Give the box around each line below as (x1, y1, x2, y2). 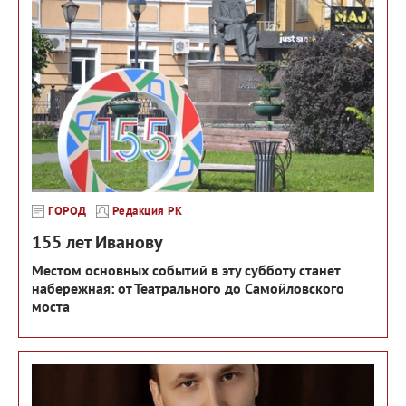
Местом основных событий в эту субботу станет (32, 260, 340, 279)
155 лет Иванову (32, 229, 163, 254)
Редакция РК (111, 202, 182, 218)
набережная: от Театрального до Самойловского (32, 278, 344, 297)
